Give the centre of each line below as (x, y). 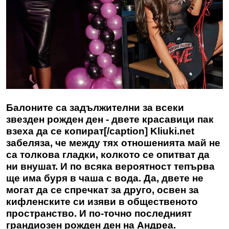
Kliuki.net (172, 131)
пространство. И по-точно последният (99, 214)
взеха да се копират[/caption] (78, 131)
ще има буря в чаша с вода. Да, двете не (105, 178)
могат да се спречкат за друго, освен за (102, 190)
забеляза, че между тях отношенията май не (113, 143)
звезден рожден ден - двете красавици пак (110, 120)
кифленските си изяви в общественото (102, 202)
